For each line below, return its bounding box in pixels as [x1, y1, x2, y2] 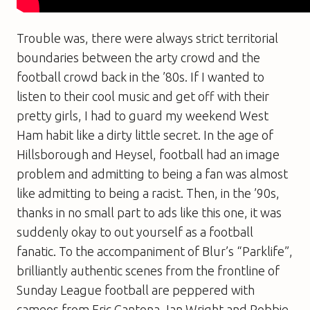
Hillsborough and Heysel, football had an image [17, 147, 280, 161]
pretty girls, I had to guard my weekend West [17, 108, 268, 122]
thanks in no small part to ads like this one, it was [17, 205, 282, 219]
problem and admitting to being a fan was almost [17, 166, 288, 181]
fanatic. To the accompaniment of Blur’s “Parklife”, [17, 244, 293, 258]
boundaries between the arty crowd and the [17, 50, 260, 64]
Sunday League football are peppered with [17, 282, 255, 297]
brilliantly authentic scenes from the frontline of [17, 263, 280, 277]
